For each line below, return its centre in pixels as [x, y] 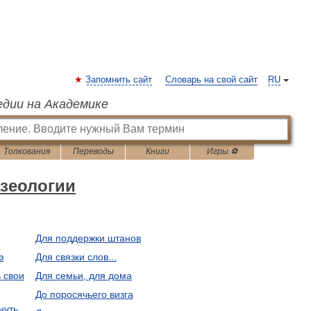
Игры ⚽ [222, 151]
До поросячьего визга [84, 294]
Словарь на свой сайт [211, 80]
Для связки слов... [76, 257]
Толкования [27, 151]
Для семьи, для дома [83, 276]
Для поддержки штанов [88, 238]
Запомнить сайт [119, 80]
